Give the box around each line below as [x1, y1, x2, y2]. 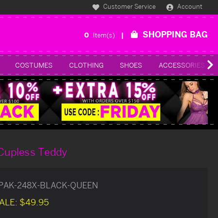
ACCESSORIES [158, 60, 205, 69]
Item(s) [93, 31, 116, 39]
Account [177, 2, 203, 11]
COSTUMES [15, 60, 53, 69]
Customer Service [102, 2, 156, 11]
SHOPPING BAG [143, 29, 208, 39]
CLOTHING [69, 60, 104, 69]
